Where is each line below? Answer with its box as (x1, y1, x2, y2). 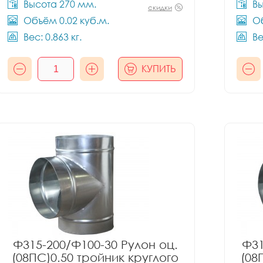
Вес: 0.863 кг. (23, 31, 82, 43)
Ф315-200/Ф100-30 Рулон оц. (12, 237, 178, 251)
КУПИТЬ (141, 63, 176, 75)
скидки (148, 3, 172, 12)
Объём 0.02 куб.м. (23, 15, 109, 26)
